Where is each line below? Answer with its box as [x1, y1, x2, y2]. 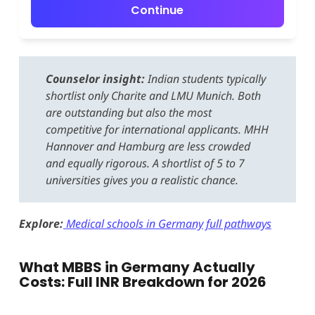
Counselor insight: [45, 70, 145, 86]
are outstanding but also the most [45, 104, 212, 120]
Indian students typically [144, 70, 266, 86]
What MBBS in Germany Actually [18, 257, 255, 277]
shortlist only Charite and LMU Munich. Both [45, 87, 261, 103]
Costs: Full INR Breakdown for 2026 [18, 271, 266, 292]
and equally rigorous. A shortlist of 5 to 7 [45, 155, 245, 171]
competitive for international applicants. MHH [45, 121, 269, 137]
